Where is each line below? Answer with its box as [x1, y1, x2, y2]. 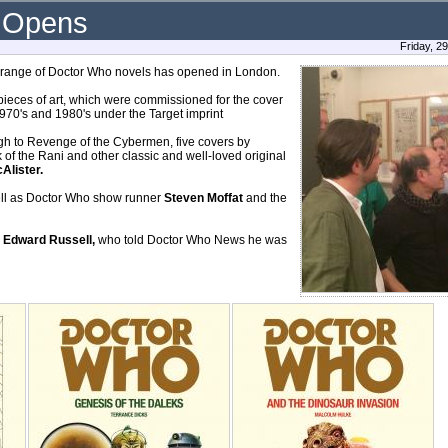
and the [246, 190, 287, 205]
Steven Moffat [164, 190, 246, 205]
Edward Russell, [3, 232, 95, 247]
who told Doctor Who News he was [95, 232, 287, 247]
